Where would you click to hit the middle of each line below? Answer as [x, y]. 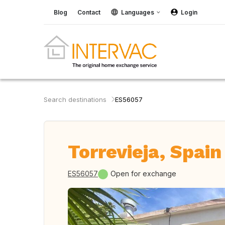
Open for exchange [143, 174]
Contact [89, 12]
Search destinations [75, 99]
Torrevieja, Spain [145, 152]
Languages [138, 12]
